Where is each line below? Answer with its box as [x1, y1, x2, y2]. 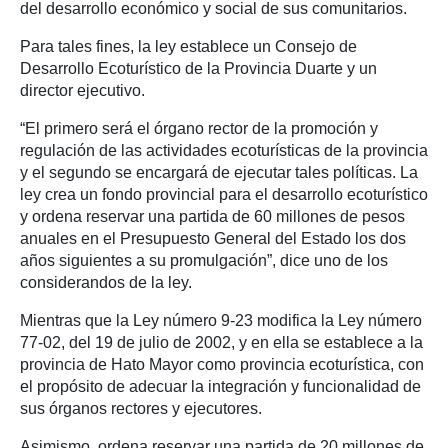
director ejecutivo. [20, 81, 145, 99]
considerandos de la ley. [20, 273, 192, 291]
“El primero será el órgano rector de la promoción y [20, 119, 378, 137]
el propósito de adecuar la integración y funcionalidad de [20, 377, 421, 395]
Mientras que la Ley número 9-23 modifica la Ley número [20, 311, 422, 329]
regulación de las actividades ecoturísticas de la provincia [20, 141, 428, 159]
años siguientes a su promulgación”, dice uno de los [20, 251, 388, 269]
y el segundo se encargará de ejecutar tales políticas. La [20, 163, 418, 181]
